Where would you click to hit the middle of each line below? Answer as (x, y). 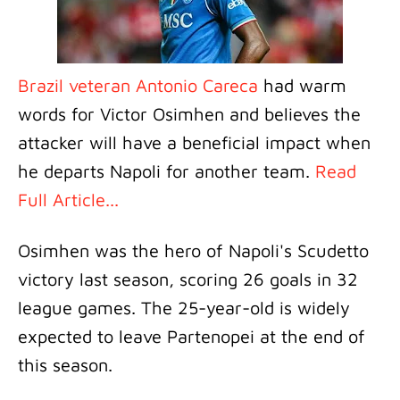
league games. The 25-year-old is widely (184, 308)
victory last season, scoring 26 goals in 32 (188, 279)
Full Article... (68, 200)
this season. (68, 365)
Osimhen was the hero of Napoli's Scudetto (193, 250)
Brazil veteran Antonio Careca (138, 85)
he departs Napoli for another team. (167, 171)
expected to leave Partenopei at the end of (192, 336)
